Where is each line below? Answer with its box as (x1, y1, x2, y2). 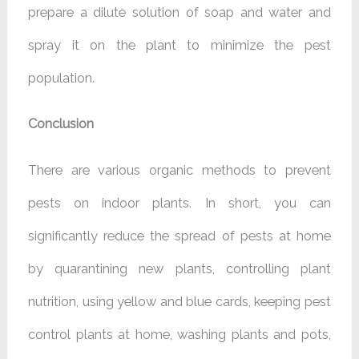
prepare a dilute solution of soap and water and (28, 4, 331, 20)
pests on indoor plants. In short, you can (28, 195, 331, 211)
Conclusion (28, 116, 95, 132)
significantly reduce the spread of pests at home (28, 228, 331, 244)
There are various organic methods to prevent (28, 162, 331, 178)
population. (28, 70, 95, 86)
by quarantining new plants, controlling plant (28, 260, 331, 276)
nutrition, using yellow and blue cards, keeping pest (28, 293, 331, 309)
